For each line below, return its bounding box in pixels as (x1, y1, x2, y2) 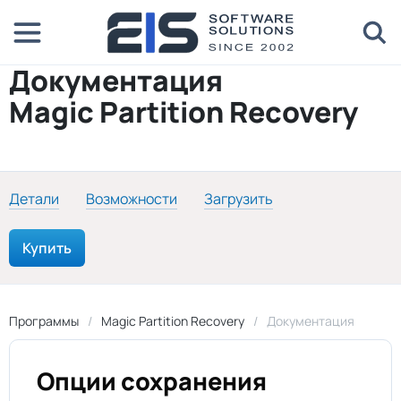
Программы (9, 312, 79, 329)
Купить (22, 238, 72, 258)
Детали (9, 189, 59, 209)
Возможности (86, 189, 177, 209)
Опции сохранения (37, 364, 267, 397)
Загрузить (204, 189, 273, 209)
